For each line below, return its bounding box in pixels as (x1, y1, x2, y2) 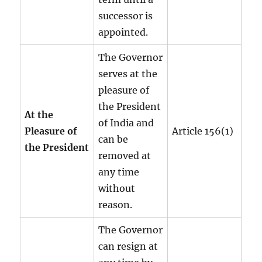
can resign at (98, 240, 158, 252)
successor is (98, 9, 153, 22)
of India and (98, 116, 154, 129)
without (98, 182, 136, 194)
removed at (98, 149, 151, 161)
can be (98, 133, 129, 145)
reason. (98, 198, 133, 211)
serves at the (98, 67, 158, 80)
